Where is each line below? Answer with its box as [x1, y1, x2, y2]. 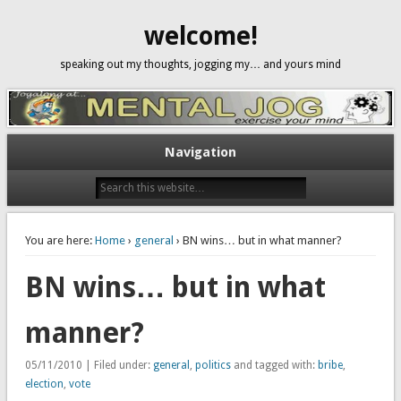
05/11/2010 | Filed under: [24, 358, 153, 371]
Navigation [165, 143, 236, 160]
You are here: [24, 233, 92, 247]
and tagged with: [230, 358, 318, 371]
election [24, 377, 64, 390]
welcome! [143, 21, 258, 51]
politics [194, 358, 231, 371]
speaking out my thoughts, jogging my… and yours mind [60, 58, 341, 71]
